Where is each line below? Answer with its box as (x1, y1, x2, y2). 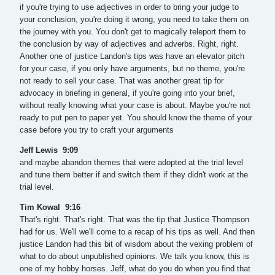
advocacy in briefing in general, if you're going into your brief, (20, 89, 235, 98)
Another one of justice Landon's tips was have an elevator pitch (20, 52, 244, 61)
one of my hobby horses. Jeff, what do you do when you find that (20, 264, 250, 273)
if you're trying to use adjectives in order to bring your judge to (20, 3, 239, 12)
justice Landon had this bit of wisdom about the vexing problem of (20, 239, 253, 249)
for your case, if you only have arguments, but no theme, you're (20, 64, 245, 74)
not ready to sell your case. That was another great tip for (20, 77, 223, 86)
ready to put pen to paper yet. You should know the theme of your (20, 114, 252, 123)
